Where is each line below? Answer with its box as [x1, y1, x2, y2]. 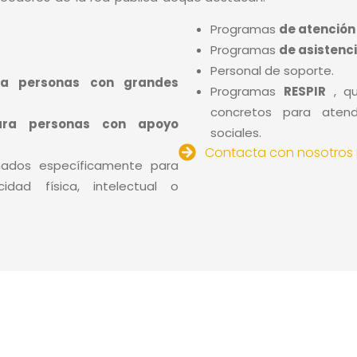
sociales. [210, 124, 261, 142]
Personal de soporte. [210, 62, 334, 80]
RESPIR [283, 83, 326, 100]
